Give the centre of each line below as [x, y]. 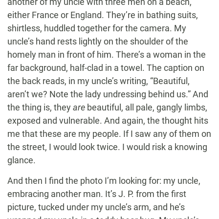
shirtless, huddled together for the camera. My [97, 28]
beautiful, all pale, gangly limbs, [146, 108]
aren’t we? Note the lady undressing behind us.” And [108, 94]
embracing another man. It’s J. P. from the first [97, 194]
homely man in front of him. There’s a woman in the [107, 55]
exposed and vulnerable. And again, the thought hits [108, 121]
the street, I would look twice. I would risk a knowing [107, 147]
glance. [22, 160]
